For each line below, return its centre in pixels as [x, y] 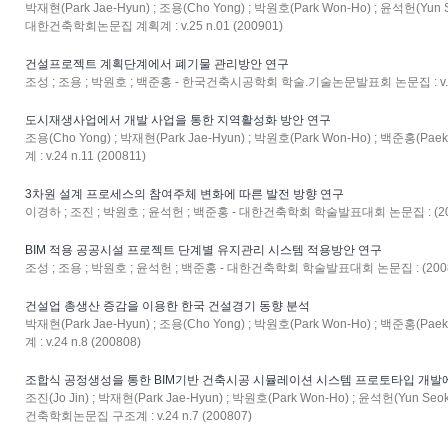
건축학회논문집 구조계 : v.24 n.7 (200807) [138, 416]
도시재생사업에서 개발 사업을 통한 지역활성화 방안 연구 [178, 120]
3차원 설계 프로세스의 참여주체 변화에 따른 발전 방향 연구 [184, 194]
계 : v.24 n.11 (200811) [85, 156]
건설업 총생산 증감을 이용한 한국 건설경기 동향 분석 [167, 306]
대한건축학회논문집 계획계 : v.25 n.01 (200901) [154, 26]
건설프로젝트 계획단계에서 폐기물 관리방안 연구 [157, 64]
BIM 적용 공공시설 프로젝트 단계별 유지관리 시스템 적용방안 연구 [203, 250]
